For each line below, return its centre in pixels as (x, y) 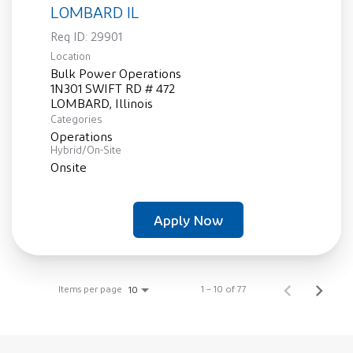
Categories (76, 120)
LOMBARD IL (95, 13)
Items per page (90, 290)
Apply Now (188, 220)
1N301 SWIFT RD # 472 (113, 89)
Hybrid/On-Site (86, 150)
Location (71, 57)
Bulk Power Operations (116, 74)
